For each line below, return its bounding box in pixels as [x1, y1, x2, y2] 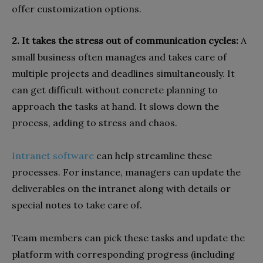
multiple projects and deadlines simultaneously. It [12, 67, 235, 79]
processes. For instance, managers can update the [12, 166, 241, 178]
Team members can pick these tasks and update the [12, 231, 245, 244]
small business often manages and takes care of [12, 50, 227, 63]
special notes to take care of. [12, 198, 142, 211]
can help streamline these [94, 149, 212, 161]
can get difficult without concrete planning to [12, 83, 218, 96]
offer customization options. [12, 2, 141, 15]
